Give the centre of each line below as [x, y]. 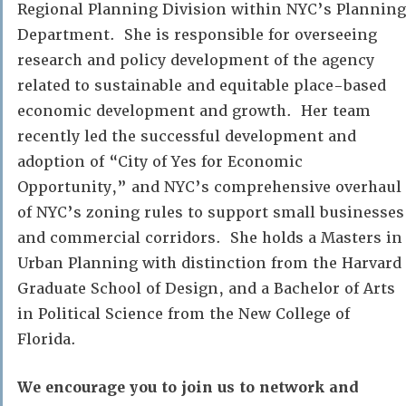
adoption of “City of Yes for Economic [160, 162]
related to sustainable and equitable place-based [202, 86]
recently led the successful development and [187, 136]
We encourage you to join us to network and [188, 387]
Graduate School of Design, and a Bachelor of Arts [206, 289]
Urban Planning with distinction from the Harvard [209, 263]
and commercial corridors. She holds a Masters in [210, 238]
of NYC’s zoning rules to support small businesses [211, 213]
